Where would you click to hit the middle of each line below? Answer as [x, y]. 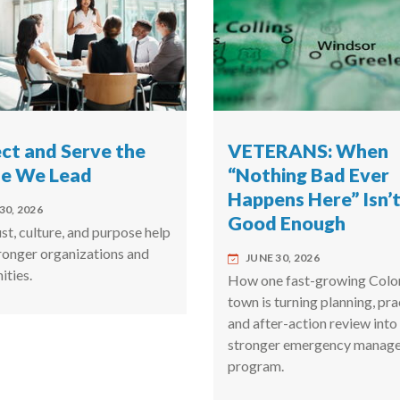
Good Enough [286, 224]
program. [255, 366]
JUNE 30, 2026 [282, 258]
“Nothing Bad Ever [308, 175]
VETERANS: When [308, 151]
